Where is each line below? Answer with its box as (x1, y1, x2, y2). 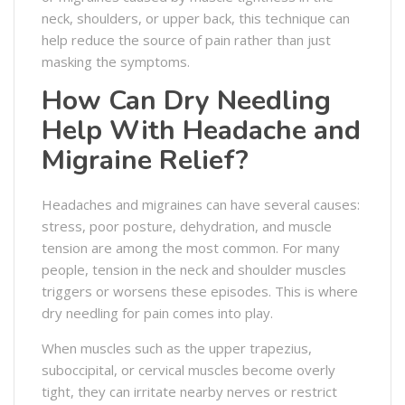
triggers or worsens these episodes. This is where (42, 281, 358, 300)
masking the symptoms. (42, 52, 190, 71)
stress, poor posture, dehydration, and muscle (42, 216, 332, 235)
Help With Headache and (42, 111, 361, 149)
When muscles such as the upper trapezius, (42, 338, 312, 357)
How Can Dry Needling (42, 81, 331, 119)
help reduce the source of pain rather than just (42, 30, 331, 49)
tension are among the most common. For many (42, 238, 340, 257)
